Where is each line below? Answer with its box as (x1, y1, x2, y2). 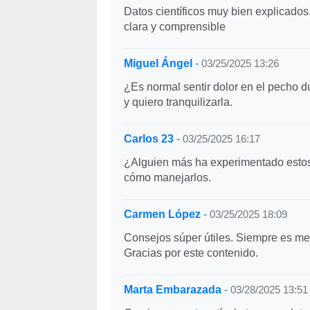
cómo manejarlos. (123, 172, 211, 183)
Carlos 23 (123, 133, 174, 145)
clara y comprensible (123, 21, 226, 33)
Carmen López (123, 208, 201, 220)
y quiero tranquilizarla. (123, 96, 232, 108)
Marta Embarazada (123, 284, 221, 295)
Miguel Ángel (123, 57, 192, 69)
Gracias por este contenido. (123, 247, 258, 259)
